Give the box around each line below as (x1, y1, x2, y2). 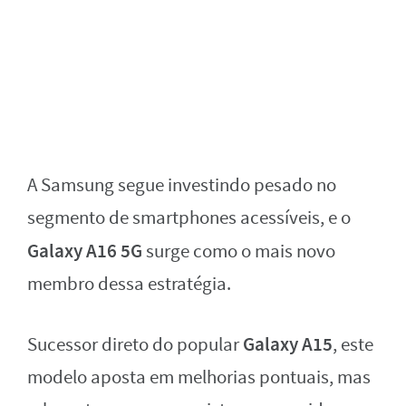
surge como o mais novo (142, 239, 335, 265)
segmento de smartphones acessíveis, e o (27, 206, 351, 231)
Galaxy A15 (243, 332, 333, 358)
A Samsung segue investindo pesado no (27, 173, 336, 198)
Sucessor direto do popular (27, 333, 243, 358)
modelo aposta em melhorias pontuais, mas (27, 365, 371, 391)
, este (333, 333, 373, 358)
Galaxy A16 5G (27, 238, 142, 265)
